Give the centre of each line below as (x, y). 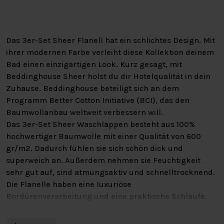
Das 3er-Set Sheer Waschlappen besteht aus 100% (100, 124)
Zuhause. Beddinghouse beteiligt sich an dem (92, 88)
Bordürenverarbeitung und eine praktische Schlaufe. (106, 196)
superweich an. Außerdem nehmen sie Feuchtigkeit (103, 160)
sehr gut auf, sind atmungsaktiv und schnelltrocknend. (110, 172)
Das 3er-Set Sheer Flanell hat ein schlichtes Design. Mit (110, 40)
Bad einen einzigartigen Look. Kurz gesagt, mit (94, 64)
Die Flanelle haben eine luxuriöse (69, 184)
